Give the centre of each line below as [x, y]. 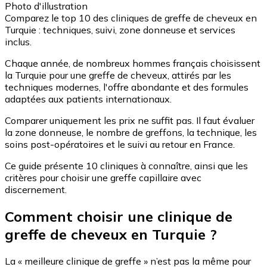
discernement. [36, 190]
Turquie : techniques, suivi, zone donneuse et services [120, 30]
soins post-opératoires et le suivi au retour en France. [120, 145]
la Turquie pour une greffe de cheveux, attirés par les [118, 75]
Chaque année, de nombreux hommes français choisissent [133, 63]
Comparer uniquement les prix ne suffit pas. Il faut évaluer [130, 121]
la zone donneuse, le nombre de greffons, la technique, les [131, 133]
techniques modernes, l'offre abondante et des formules [127, 87]
